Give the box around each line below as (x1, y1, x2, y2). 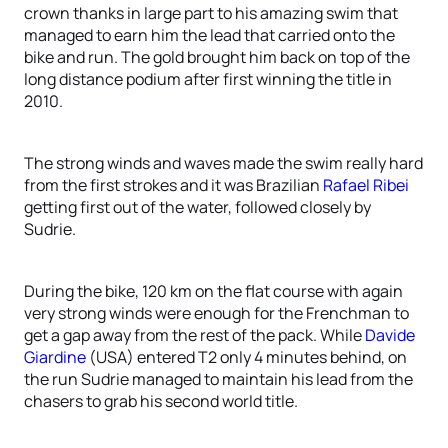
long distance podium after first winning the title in (24, 68, 392, 90)
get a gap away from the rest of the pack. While (24, 324, 365, 346)
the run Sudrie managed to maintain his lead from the (24, 368, 413, 390)
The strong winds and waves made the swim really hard (24, 152, 423, 174)
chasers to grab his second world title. (24, 390, 298, 412)
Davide (365, 324, 415, 346)
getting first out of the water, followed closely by (24, 196, 371, 218)
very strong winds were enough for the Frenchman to (24, 302, 409, 324)
